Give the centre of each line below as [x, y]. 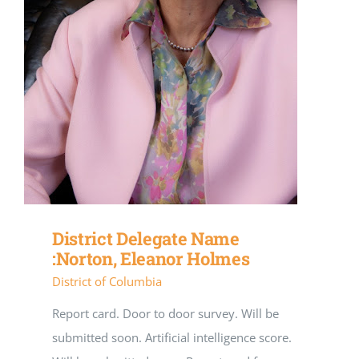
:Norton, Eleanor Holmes [151, 259]
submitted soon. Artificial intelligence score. [172, 338]
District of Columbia [107, 282]
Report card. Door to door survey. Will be [165, 314]
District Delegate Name [146, 239]
